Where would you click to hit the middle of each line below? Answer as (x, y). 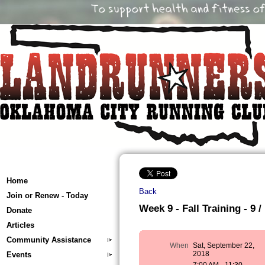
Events (19, 255)
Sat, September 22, (224, 246)
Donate (19, 210)
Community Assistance (49, 240)
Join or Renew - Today (47, 195)
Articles (20, 225)
